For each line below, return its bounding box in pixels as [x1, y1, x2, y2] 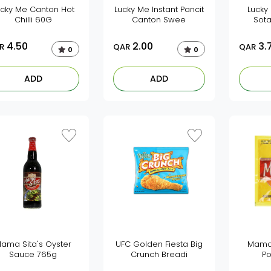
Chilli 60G [14, 14, 52, 25]
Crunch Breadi [130, 249, 188, 260]
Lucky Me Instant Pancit [114, 4, 204, 15]
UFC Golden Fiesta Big [115, 238, 203, 250]
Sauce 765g [9, 249, 57, 260]
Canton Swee [132, 14, 186, 25]
